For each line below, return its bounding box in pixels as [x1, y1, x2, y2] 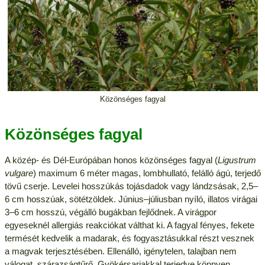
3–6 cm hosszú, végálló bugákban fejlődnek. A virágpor [4, 206, 216, 217]
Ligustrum [217, 154, 256, 165]
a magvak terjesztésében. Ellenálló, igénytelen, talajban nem [4, 245, 237, 256]
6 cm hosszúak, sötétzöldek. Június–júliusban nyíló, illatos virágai [4, 193, 257, 204]
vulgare [4, 167, 33, 178]
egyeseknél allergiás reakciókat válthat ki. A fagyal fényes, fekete [4, 219, 254, 230]
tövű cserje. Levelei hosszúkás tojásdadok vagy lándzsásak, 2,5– [4, 180, 258, 191]
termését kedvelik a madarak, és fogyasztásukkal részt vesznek [4, 232, 254, 243]
